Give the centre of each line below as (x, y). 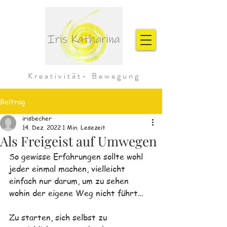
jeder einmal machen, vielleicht (68, 169)
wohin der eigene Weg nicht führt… (76, 193)
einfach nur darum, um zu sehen (70, 181)
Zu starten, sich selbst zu (59, 217)
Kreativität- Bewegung (84, 76)
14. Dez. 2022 (42, 127)
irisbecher (37, 118)
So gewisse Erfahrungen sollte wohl (77, 157)
